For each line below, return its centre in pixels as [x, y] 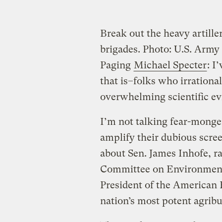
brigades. [121, 49]
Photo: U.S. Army [181, 49]
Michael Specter [170, 65]
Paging [116, 65]
